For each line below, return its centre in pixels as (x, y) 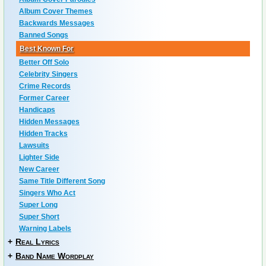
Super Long (38, 205)
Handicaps (37, 110)
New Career (39, 169)
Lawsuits (34, 145)
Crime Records (45, 86)
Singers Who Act (47, 193)
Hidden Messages (49, 122)
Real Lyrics (37, 242)
